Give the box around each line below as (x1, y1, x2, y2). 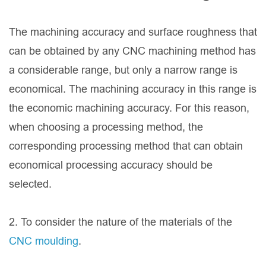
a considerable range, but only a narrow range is (9, 64, 237, 77)
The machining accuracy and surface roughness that (9, 26, 257, 39)
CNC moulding (9, 235, 78, 248)
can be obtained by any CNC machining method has (9, 45, 256, 58)
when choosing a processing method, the (9, 121, 203, 134)
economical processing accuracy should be (9, 159, 213, 172)
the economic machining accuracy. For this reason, (9, 102, 249, 115)
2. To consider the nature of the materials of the (9, 216, 232, 229)
